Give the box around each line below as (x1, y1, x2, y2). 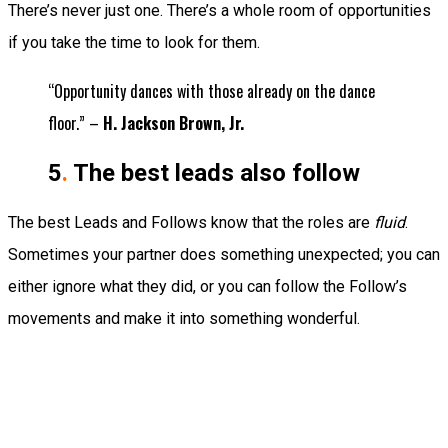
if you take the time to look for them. (8, 33, 260, 53)
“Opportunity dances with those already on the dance (48, 79, 375, 104)
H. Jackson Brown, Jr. (103, 111, 244, 136)
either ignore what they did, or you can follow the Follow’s (8, 277, 407, 297)
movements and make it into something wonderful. (8, 309, 360, 329)
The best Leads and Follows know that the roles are (8, 213, 374, 233)
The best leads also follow (68, 159, 360, 188)
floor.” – (48, 111, 103, 136)
